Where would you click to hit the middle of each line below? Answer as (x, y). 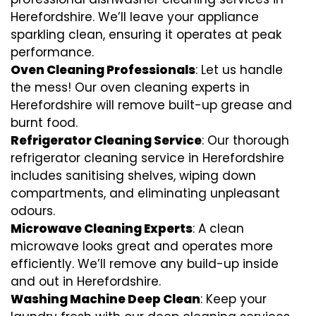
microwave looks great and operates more (142, 246)
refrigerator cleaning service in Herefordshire (147, 158)
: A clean (218, 228)
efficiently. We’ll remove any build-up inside (145, 263)
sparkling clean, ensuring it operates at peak (146, 34)
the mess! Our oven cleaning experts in (130, 87)
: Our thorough (245, 140)
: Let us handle (239, 69)
